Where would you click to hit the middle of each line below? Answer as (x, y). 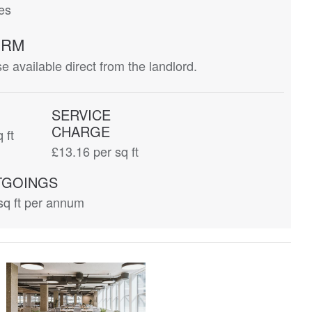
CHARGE (81, 131)
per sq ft (115, 151)
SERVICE (81, 115)
